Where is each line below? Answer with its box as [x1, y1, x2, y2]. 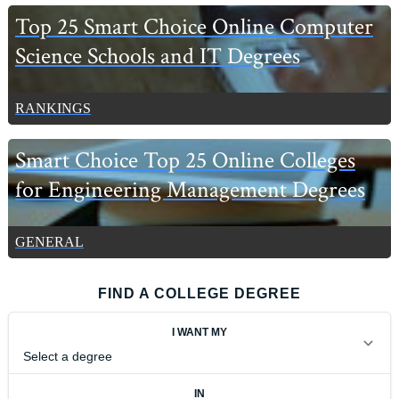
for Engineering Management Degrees [14, 175, 365, 205]
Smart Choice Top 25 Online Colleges [14, 145, 355, 175]
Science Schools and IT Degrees [14, 41, 300, 71]
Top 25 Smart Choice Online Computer [14, 12, 373, 42]
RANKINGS [14, 100, 91, 116]
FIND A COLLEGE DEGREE [98, 285, 301, 301]
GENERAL [14, 233, 84, 249]
